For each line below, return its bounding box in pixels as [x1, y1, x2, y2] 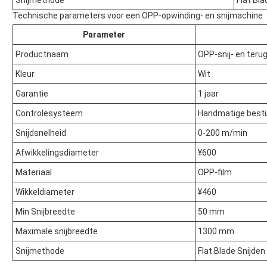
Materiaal [15, 167, 52, 178]
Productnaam [15, 49, 69, 60]
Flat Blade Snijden [198, 246, 265, 256]
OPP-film [198, 167, 232, 178]
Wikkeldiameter [15, 187, 74, 197]
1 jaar [198, 89, 219, 99]
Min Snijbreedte [15, 207, 75, 217]
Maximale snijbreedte [15, 226, 98, 237]
